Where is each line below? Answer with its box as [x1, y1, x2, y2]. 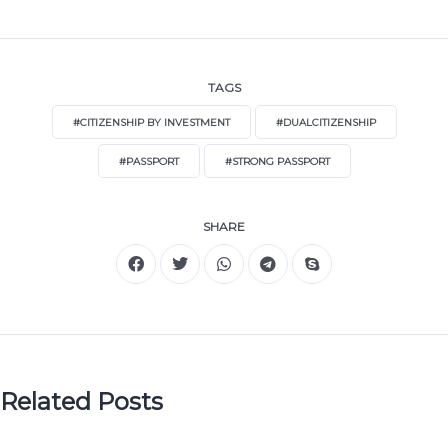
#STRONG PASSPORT [224, 154, 330, 168]
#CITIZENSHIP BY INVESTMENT [72, 115, 230, 129]
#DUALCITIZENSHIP [275, 115, 376, 129]
